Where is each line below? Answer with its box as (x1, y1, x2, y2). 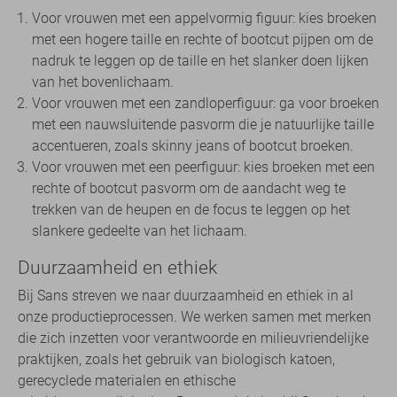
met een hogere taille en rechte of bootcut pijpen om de (32, 31, 373, 49)
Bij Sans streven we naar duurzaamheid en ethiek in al (18, 287, 354, 305)
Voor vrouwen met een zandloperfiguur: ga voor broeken (32, 95, 379, 113)
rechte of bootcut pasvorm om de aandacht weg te (32, 180, 346, 198)
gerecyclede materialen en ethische (18, 372, 236, 390)
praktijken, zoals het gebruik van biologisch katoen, (18, 351, 335, 369)
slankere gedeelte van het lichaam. (32, 222, 247, 240)
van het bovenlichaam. (32, 74, 174, 91)
